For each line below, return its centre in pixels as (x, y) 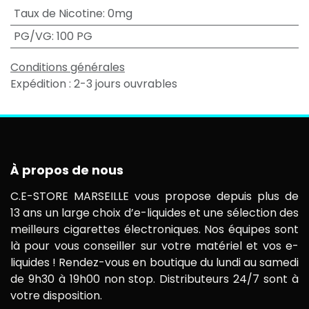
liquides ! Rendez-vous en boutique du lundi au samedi (154, 263)
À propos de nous (67, 170)
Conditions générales (68, 67)
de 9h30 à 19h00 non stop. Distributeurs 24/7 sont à (154, 279)
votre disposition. (56, 296)
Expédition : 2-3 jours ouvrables (94, 84)
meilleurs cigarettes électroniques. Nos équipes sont (154, 230)
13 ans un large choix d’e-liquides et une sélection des (154, 213)
